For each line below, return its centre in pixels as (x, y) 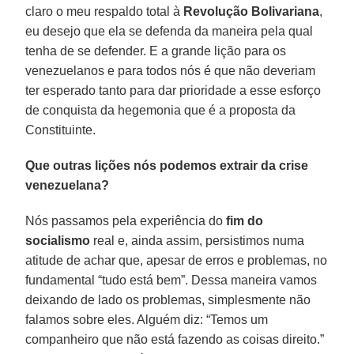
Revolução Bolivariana (252, 11)
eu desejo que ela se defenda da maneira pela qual (169, 31)
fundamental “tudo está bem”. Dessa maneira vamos (171, 280)
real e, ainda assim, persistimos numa (198, 240)
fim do (245, 220)
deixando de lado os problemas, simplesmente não (168, 299)
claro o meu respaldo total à (105, 11)
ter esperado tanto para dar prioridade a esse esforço (173, 90)
